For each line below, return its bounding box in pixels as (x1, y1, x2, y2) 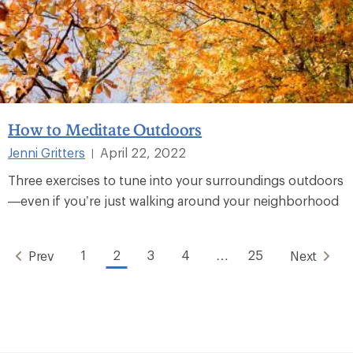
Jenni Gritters (8, 144, 85, 160)
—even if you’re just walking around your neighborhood (8, 192, 339, 208)
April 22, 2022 (100, 144, 186, 160)
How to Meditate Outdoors (8, 119, 203, 139)
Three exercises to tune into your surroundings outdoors (8, 172, 344, 188)
